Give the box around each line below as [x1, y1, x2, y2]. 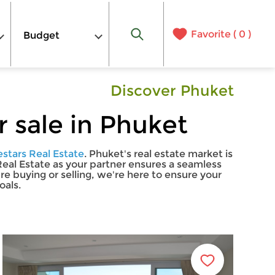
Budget [23, 29, 60, 41]
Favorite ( [190, 28, 239, 40]
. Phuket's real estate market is [83, 148, 233, 160]
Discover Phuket [110, 82, 234, 99]
